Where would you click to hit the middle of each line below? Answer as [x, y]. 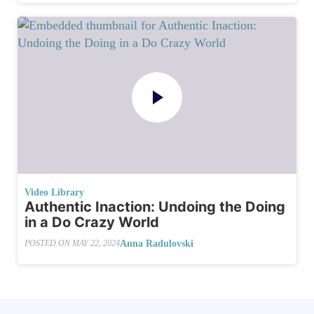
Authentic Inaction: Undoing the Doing [155, 206]
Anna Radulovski [157, 243]
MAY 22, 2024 [96, 244]
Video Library [54, 192]
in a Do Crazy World [92, 222]
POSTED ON [48, 244]
